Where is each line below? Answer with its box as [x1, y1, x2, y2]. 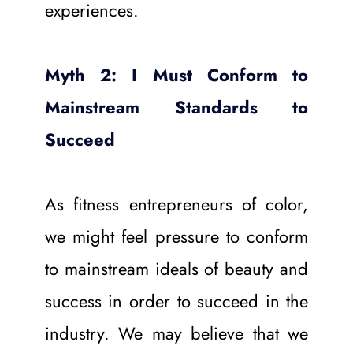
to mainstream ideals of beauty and [44, 255, 309, 281]
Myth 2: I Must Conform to [44, 61, 309, 87]
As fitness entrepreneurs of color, [44, 191, 309, 217]
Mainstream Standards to [44, 94, 309, 120]
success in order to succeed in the [44, 288, 309, 314]
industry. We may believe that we [44, 320, 309, 346]
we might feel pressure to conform [44, 223, 309, 249]
